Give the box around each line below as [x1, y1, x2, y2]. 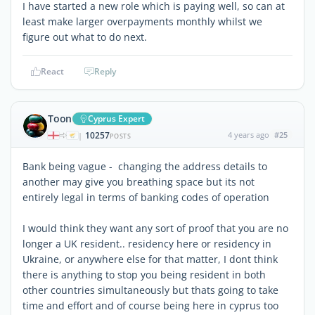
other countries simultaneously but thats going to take [22, 283, 278, 297]
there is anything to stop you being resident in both [22, 267, 266, 281]
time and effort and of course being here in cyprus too [22, 298, 278, 312]
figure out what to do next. [22, 30, 147, 44]
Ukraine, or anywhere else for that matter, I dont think [22, 252, 278, 266]
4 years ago [227, 129, 269, 140]
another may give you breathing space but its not [22, 174, 255, 188]
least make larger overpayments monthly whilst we [22, 14, 262, 28]
